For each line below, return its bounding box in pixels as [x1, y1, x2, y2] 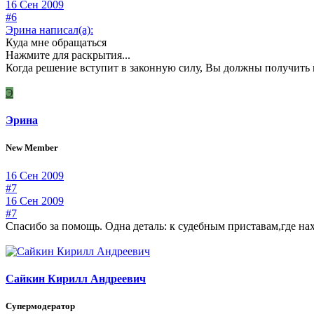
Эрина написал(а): [6, 23, 93, 36]
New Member [6, 142, 58, 153]
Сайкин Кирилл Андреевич [6, 272, 146, 285]
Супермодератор [6, 301, 75, 312]
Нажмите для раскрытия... [6, 48, 130, 61]
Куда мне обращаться [6, 36, 107, 48]
